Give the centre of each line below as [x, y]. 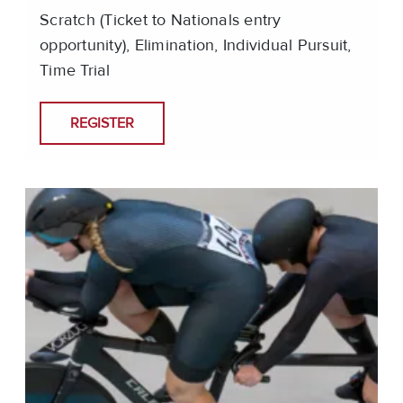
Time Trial [75, 72]
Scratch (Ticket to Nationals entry [161, 21]
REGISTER [102, 123]
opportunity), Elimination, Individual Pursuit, [196, 46]
